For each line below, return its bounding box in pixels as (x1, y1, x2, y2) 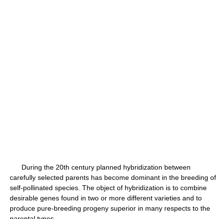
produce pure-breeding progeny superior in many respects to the (10, 204, 210, 212)
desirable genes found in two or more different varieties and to (10, 194, 202, 202)
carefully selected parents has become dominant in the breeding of (10, 174, 216, 181)
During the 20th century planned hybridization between (10, 163, 191, 171)
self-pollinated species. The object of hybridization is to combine (10, 184, 207, 192)
